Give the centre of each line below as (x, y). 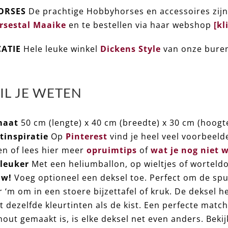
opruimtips (112, 150)
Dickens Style (131, 49)
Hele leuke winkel (61, 49)
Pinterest (87, 137)
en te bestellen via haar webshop (141, 25)
